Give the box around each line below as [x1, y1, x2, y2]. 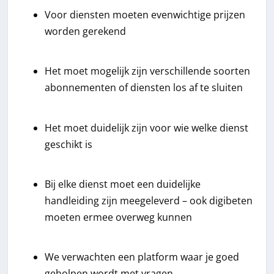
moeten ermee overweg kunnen [45, 210, 193, 224]
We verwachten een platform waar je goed [45, 250, 240, 264]
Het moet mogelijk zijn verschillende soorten [45, 64, 251, 78]
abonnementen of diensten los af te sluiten [45, 81, 243, 95]
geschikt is [45, 137, 93, 151]
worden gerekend [45, 24, 127, 39]
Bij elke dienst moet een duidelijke [45, 177, 201, 191]
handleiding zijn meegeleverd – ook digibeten [45, 193, 253, 207]
